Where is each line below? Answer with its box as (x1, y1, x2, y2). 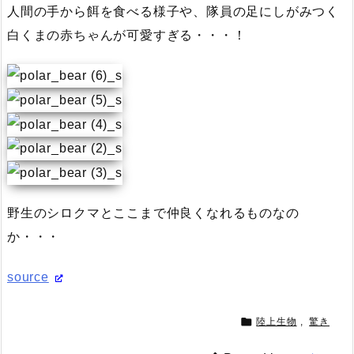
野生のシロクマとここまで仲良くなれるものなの (7, 205, 299, 220)
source (7, 269, 49, 284)
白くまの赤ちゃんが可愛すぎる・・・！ (7, 28, 247, 42)
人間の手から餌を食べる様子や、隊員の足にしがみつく (7, 4, 339, 18)
